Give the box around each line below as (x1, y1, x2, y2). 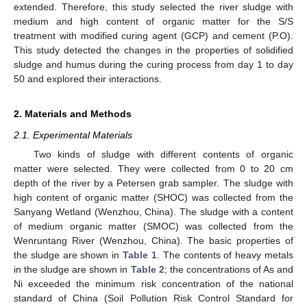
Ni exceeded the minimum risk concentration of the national (14, 278, 293, 289)
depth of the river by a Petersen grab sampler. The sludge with (14, 177, 293, 188)
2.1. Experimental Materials (14, 129, 132, 140)
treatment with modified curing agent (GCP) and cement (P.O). (14, 29, 293, 41)
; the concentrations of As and (164, 264, 294, 275)
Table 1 (123, 249, 157, 260)
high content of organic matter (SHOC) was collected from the (14, 192, 293, 203)
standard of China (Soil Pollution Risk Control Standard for (14, 293, 293, 304)
